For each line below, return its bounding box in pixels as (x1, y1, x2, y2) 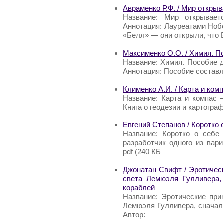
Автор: (123, 210, 145, 219)
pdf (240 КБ (123, 147, 161, 156)
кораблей (123, 183, 155, 192)
